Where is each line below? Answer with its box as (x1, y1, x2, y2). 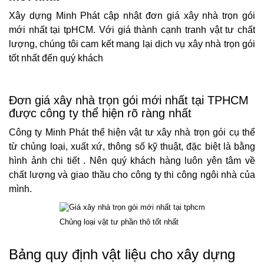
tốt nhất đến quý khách (9, 52, 103, 63)
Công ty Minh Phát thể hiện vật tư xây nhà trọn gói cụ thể (9, 127, 255, 137)
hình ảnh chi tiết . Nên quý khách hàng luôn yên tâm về (9, 155, 255, 166)
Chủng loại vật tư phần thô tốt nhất (59, 217, 179, 227)
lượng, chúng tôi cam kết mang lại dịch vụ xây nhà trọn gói (9, 38, 255, 49)
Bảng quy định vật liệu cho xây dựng (9, 246, 235, 263)
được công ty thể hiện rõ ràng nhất (9, 106, 192, 120)
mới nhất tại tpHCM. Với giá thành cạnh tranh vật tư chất (9, 24, 255, 35)
